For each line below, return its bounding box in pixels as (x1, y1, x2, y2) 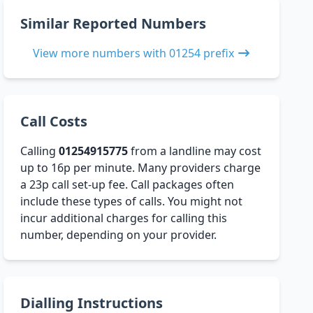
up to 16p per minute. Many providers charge (20, 160, 261, 176)
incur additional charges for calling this (20, 210, 228, 226)
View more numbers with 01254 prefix (32, 45, 234, 61)
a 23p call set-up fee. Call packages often (20, 177, 235, 193)
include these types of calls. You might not (20, 194, 243, 210)
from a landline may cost (128, 143, 262, 159)
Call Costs (20, 112, 88, 131)
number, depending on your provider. (20, 227, 217, 243)
